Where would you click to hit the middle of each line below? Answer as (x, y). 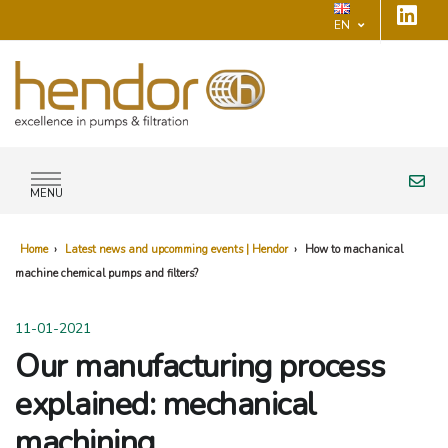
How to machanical (354, 249)
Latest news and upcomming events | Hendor (176, 249)
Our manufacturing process (200, 366)
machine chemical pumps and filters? (106, 273)
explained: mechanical (166, 404)
